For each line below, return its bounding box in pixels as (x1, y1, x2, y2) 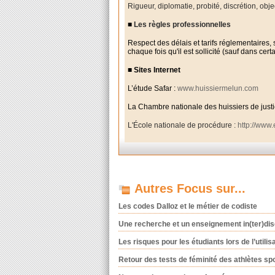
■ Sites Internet (128, 65, 181, 74)
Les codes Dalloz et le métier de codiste (118, 202, 257, 211)
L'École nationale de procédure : (128, 120, 238, 130)
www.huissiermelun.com (177, 83, 259, 93)
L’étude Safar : (128, 83, 178, 93)
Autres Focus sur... (134, 182, 246, 196)
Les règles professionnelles (132, 20, 231, 29)
